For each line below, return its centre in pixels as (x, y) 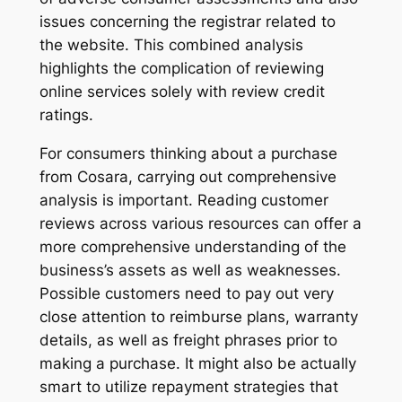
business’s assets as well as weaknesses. (190, 271)
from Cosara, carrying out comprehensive (188, 177)
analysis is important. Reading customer (184, 201)
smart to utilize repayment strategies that (188, 387)
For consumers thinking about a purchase (188, 154)
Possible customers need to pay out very (186, 294)
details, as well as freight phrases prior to (188, 341)
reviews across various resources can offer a (200, 224)
